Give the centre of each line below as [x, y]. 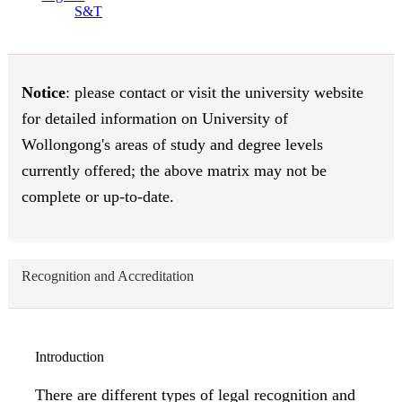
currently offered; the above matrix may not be [174, 171]
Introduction [70, 357]
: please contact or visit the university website [214, 93]
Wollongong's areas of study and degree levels [172, 145]
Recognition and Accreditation [108, 276]
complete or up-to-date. [98, 197]
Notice [44, 93]
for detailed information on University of [155, 119]
